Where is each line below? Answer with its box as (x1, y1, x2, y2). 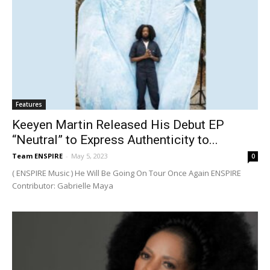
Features (16, 100, 42, 109)
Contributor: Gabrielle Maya (12, 180, 115, 192)
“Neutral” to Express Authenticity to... (12, 133, 218, 148)
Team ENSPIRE (12, 151, 63, 161)
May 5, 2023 (71, 151, 108, 161)
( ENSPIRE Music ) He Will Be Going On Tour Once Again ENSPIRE (12, 168, 241, 179)
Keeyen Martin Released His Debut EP (12, 118, 224, 133)
